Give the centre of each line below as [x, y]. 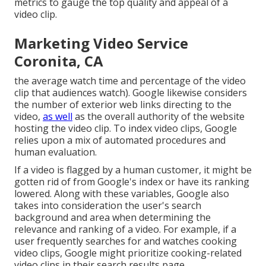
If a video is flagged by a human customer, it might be [133, 170]
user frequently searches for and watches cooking [126, 241]
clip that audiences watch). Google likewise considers [131, 93]
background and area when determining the [113, 218]
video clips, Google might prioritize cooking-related [128, 253]
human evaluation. [56, 152]
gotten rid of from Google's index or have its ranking [132, 182]
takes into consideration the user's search [108, 206]
